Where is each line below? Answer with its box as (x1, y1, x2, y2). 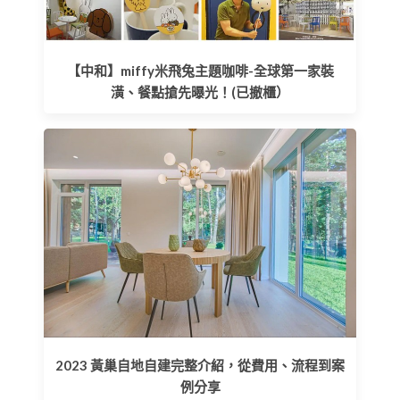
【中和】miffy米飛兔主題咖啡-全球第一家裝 (66, 62, 334, 79)
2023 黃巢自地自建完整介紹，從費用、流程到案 (55, 356, 345, 373)
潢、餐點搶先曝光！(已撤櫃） (111, 84, 289, 101)
